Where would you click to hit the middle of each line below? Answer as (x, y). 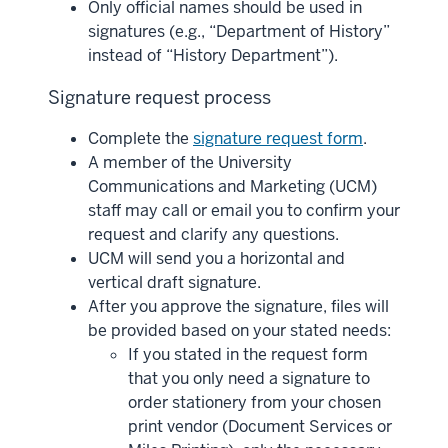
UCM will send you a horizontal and (216, 258)
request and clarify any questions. (215, 234)
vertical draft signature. (176, 282)
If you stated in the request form (248, 354)
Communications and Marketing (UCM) (232, 186)
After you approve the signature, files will (238, 306)
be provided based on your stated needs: (241, 330)
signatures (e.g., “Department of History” (239, 31)
